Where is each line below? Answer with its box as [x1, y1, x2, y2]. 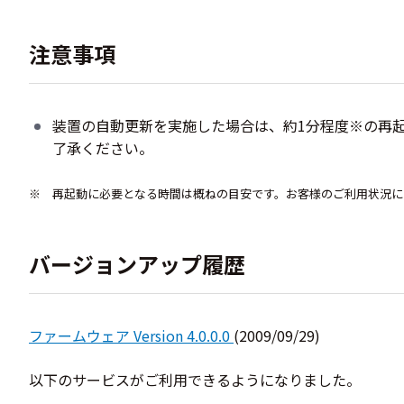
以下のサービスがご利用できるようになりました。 [29, 369, 361, 390]
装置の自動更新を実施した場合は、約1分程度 [51, 115, 349, 136]
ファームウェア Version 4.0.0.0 [29, 325, 230, 346]
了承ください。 [51, 137, 153, 159]
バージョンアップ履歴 [29, 248, 245, 280]
